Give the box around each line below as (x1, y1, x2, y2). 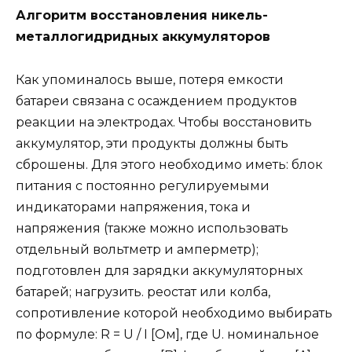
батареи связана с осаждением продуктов (16, 93, 297, 108)
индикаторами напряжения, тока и (16, 199, 251, 214)
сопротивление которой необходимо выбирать (16, 305, 332, 321)
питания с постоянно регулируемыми (16, 178, 269, 193)
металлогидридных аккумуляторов (16, 29, 270, 45)
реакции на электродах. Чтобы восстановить (16, 114, 312, 130)
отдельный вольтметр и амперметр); (16, 241, 258, 257)
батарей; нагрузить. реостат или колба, (16, 284, 270, 299)
